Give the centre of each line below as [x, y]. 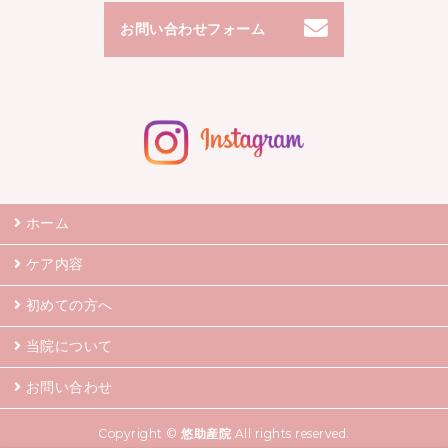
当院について [69, 346]
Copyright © [140, 433]
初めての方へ [69, 305]
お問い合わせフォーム [192, 29]
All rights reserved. [290, 433]
